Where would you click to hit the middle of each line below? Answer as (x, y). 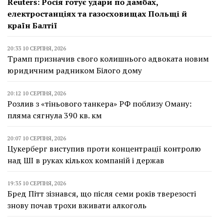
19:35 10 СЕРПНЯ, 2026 (37, 183)
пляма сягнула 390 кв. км (55, 115)
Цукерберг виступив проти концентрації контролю (104, 148)
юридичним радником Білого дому (75, 70)
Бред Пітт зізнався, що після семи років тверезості (102, 193)
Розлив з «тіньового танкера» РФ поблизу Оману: (99, 103)
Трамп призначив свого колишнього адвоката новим (108, 58)
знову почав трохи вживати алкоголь (77, 205)
